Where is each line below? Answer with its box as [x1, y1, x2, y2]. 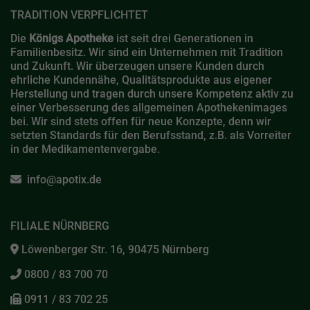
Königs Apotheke [26, 32, 113, 45]
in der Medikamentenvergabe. [10, 143, 160, 156]
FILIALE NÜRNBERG [10, 219, 109, 232]
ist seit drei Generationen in [113, 32, 253, 45]
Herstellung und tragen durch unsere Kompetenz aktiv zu [10, 87, 293, 100]
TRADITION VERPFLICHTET [10, 8, 148, 21]
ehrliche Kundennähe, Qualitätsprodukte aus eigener [10, 73, 272, 86]
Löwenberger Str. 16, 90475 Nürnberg [21, 243, 209, 256]
